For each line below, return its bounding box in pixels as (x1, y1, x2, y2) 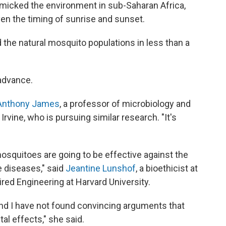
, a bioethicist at (136, 163, 198, 174)
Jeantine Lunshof (66, 163, 136, 174)
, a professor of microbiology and (60, 98, 191, 109)
